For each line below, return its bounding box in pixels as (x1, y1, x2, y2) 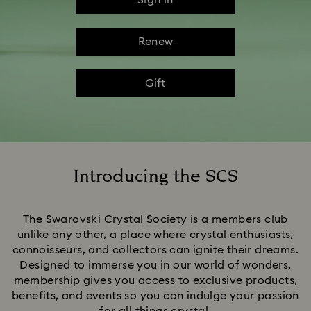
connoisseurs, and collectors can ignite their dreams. (12, 244, 299, 255)
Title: (155, 188, 180, 199)
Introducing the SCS (73, 164, 238, 190)
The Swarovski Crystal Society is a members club (23, 214, 288, 225)
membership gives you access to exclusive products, (13, 275, 298, 286)
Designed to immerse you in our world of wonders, (19, 260, 292, 271)
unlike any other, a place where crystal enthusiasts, (17, 229, 294, 240)
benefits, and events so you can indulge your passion (12, 290, 299, 301)
